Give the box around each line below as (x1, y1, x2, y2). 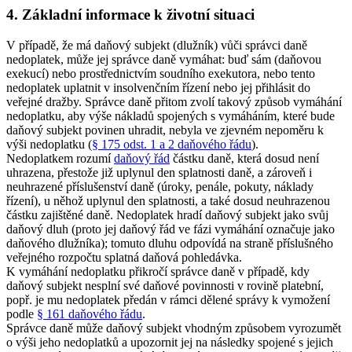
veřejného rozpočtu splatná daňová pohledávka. (6, 250, 242, 264)
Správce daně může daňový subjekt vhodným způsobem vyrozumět (6, 321, 341, 335)
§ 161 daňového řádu (37, 306, 142, 321)
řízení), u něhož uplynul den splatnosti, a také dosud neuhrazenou (6, 193, 330, 207)
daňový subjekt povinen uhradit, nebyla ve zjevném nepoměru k (6, 123, 324, 137)
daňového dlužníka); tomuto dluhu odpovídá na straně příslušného (6, 236, 333, 250)
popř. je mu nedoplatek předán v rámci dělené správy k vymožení (6, 292, 330, 306)
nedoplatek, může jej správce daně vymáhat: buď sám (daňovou (6, 52, 321, 66)
